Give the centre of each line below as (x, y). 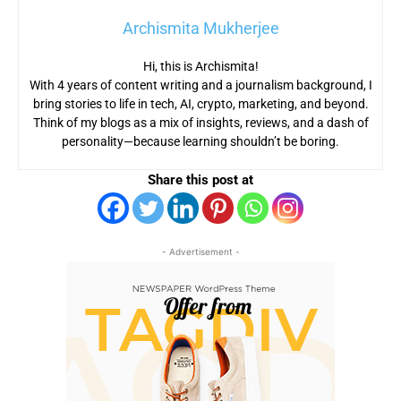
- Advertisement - (200, 251)
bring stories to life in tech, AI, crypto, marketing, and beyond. (200, 103)
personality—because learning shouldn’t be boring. (200, 141)
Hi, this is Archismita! (200, 66)
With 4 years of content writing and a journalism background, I (200, 85)
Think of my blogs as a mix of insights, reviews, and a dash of (200, 122)
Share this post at (200, 179)
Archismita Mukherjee (200, 28)
